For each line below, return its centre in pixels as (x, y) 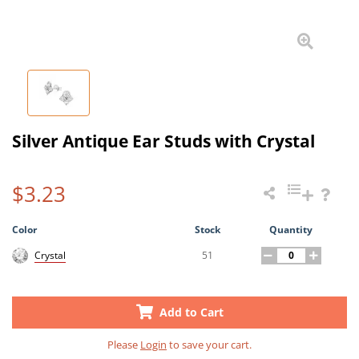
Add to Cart (190, 312)
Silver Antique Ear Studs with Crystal (163, 141)
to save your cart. (209, 344)
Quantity (291, 229)
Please (124, 344)
